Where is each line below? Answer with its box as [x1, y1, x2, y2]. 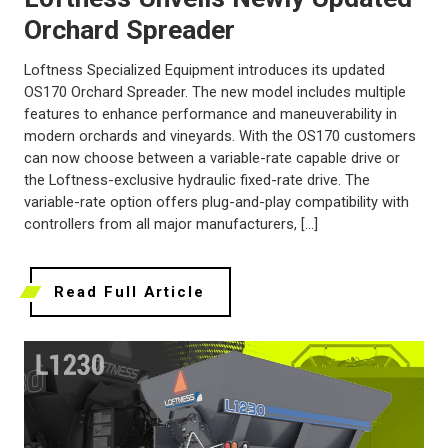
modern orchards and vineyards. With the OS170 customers [24, 127, 416, 146]
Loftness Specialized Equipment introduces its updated [24, 61, 385, 80]
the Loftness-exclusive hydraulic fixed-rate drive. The [24, 171, 370, 190]
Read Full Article [54, 283, 205, 302]
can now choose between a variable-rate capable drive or [24, 149, 400, 168]
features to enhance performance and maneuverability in [24, 105, 397, 124]
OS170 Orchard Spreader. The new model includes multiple [24, 83, 406, 102]
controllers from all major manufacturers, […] [24, 215, 318, 234]
